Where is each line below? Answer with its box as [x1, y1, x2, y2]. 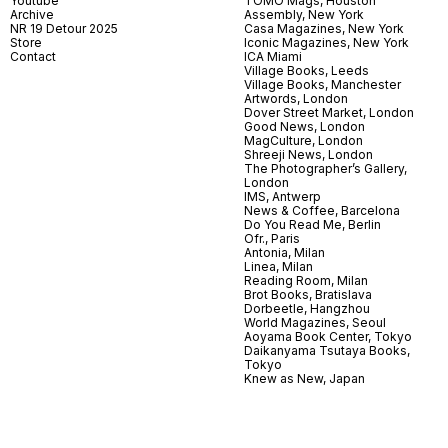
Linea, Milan [244, 258, 313, 274]
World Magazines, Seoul [244, 314, 386, 330]
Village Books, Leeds [244, 62, 369, 78]
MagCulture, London [244, 132, 363, 148]
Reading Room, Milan [244, 272, 368, 288]
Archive [10, 6, 54, 22]
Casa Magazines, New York [244, 20, 404, 36]
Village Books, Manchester [244, 76, 401, 92]
